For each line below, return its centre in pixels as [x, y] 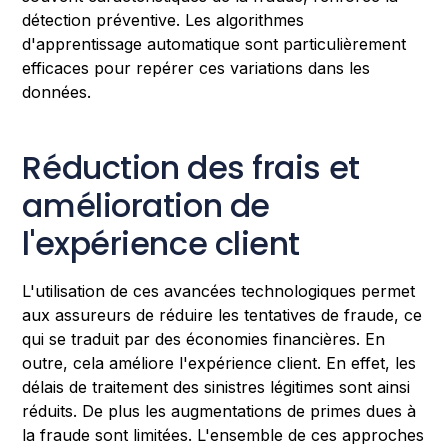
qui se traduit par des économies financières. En [204, 338]
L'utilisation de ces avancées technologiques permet [219, 290]
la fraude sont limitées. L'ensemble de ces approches [223, 434]
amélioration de [146, 205]
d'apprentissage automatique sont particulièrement [214, 43]
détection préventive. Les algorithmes [163, 19]
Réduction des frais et [191, 167]
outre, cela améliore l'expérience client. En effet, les [219, 362]
